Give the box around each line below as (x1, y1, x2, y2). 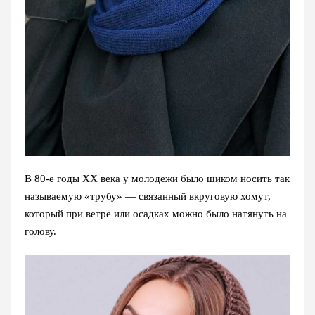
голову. (25, 225, 56, 237)
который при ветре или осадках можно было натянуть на (25, 207, 287, 219)
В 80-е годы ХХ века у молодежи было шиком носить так (25, 172, 290, 184)
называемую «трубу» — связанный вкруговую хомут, (25, 190, 271, 202)
